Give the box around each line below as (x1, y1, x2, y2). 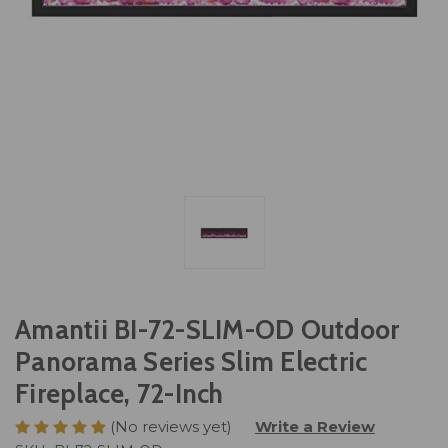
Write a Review (255, 416, 375, 436)
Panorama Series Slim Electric (15, 346, 368, 379)
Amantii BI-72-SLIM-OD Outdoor (15, 314, 400, 347)
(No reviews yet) (110, 416, 232, 436)
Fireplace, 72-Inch (15, 378, 224, 411)
